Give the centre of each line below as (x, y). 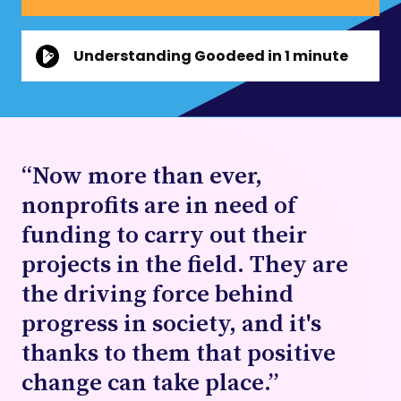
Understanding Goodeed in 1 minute (211, 55)
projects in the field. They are (185, 264)
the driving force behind (158, 294)
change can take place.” (150, 382)
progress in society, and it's (171, 323)
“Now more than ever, (142, 175)
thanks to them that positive (179, 353)
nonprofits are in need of (159, 205)
